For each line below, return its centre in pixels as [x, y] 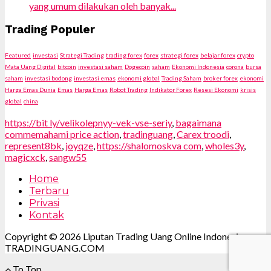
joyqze [79, 145]
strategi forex [179, 55]
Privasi [44, 203]
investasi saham [100, 66]
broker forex [220, 78]
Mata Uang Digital [30, 66]
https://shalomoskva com [149, 145]
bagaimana [198, 122]
